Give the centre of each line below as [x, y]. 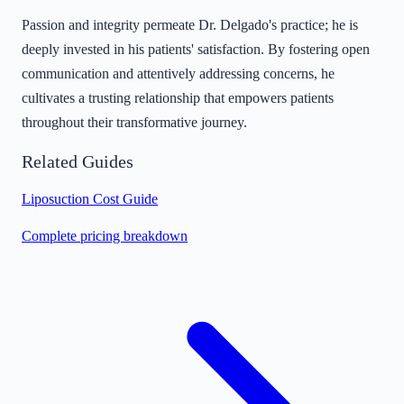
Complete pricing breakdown [105, 236]
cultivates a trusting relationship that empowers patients [178, 98]
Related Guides [78, 161]
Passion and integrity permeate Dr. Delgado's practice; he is [190, 25]
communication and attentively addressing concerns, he [178, 74]
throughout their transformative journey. [134, 123]
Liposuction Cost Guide [90, 199]
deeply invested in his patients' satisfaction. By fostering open [196, 50]
